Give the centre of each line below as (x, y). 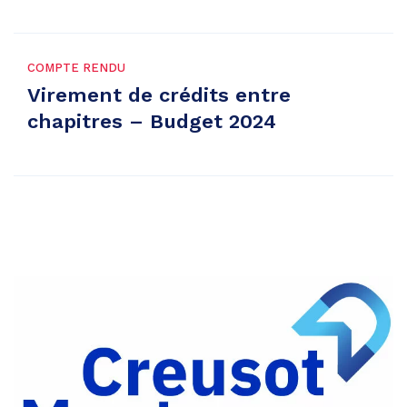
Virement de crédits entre (159, 94)
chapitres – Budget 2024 (152, 121)
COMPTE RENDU (76, 67)
